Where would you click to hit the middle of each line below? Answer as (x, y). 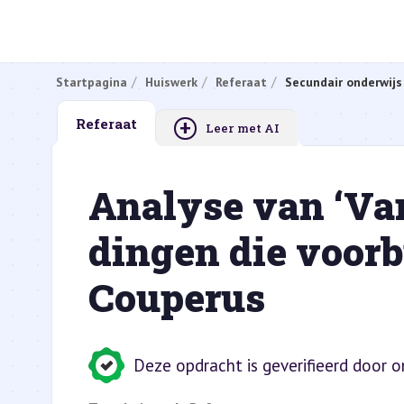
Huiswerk (171, 82)
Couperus (177, 297)
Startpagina (92, 82)
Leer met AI (243, 128)
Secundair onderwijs (344, 82)
